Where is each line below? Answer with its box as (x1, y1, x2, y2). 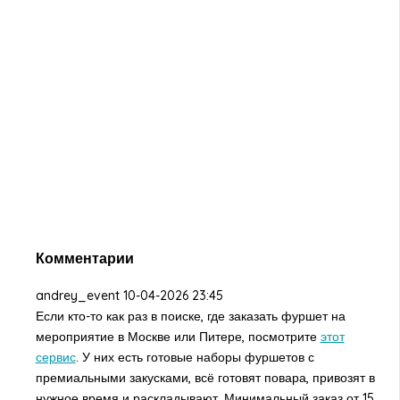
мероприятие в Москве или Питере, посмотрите (35, 328, 321, 345)
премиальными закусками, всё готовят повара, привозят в (35, 369, 375, 386)
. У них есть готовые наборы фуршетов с (75, 348, 314, 365)
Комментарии (35, 249, 134, 268)
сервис (35, 348, 76, 365)
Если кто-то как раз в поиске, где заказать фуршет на (35, 307, 346, 324)
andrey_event (35, 287, 120, 304)
